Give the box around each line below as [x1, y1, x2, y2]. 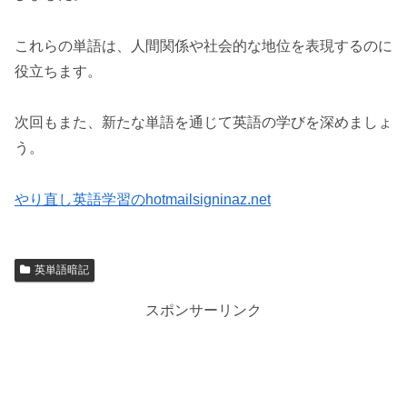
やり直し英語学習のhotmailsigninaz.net [15, 192, 271, 208]
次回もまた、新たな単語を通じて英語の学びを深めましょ [15, 114, 392, 131]
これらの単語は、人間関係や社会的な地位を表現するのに [15, 37, 392, 54]
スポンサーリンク [145, 303, 262, 319]
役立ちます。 [15, 63, 102, 79]
